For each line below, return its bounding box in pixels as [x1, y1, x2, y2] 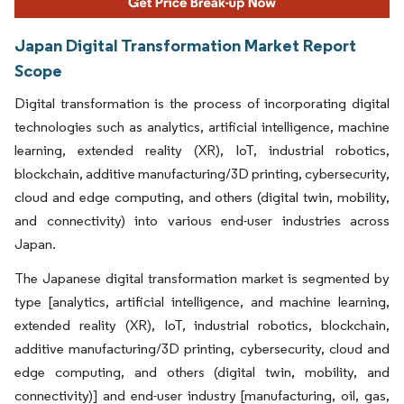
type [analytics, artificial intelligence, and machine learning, [14, 292, 390, 310]
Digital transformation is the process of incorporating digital [14, 94, 390, 112]
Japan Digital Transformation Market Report [14, 33, 356, 56]
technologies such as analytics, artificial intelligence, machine [14, 117, 390, 135]
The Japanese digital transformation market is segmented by [14, 269, 390, 287]
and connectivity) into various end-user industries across [14, 211, 390, 229]
